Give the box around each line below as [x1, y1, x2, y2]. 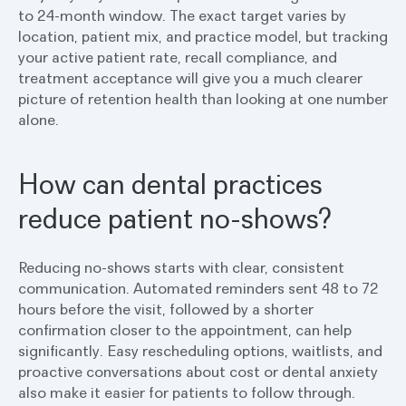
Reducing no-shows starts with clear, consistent [18, 257, 344, 277]
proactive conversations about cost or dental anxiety [18, 362, 378, 382]
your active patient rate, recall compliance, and [18, 47, 337, 67]
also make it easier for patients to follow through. [18, 382, 355, 402]
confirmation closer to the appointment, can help [18, 320, 352, 340]
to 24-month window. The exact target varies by [18, 5, 346, 25]
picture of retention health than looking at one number [18, 89, 388, 109]
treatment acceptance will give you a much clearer [18, 68, 362, 88]
